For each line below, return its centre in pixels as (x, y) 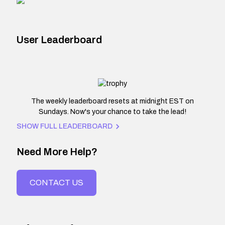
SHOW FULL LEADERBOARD (65, 126)
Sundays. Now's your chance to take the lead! (113, 112)
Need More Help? (57, 152)
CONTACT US (57, 183)
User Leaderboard (59, 40)
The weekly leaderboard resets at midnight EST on (113, 101)
